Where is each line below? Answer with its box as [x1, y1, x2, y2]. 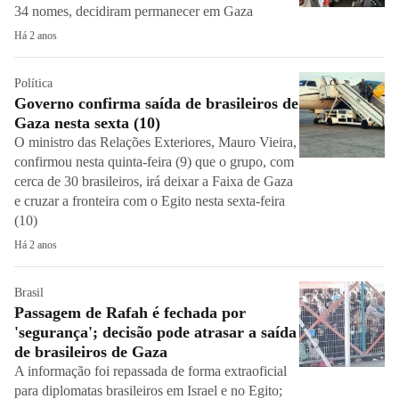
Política [14, 77, 53, 90]
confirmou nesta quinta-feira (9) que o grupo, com [14, 154, 294, 169]
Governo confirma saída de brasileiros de [14, 94, 298, 112]
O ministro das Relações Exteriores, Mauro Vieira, [14, 134, 297, 150]
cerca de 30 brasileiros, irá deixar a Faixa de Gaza [14, 174, 293, 189]
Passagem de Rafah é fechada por [14, 304, 246, 322]
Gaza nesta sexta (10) [14, 114, 165, 132]
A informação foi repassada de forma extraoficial [14, 363, 287, 379]
